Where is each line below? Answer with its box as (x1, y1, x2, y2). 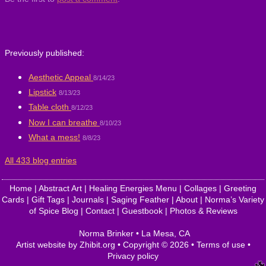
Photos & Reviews (169, 206, 237, 216)
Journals (72, 195, 104, 204)
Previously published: (5, 48, 84, 58)
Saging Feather (111, 195, 169, 204)
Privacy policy (107, 251, 159, 261)
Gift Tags (31, 195, 65, 204)
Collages (184, 183, 217, 193)
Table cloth (28, 102, 71, 112)
